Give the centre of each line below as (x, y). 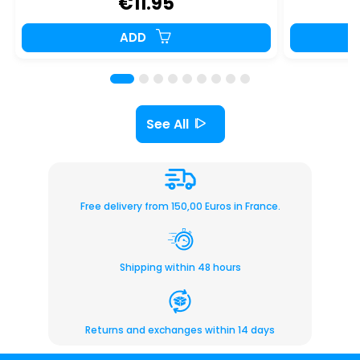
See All (167, 124)
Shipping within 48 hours (180, 268)
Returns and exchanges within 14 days (180, 330)
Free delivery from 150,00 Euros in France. (180, 207)
